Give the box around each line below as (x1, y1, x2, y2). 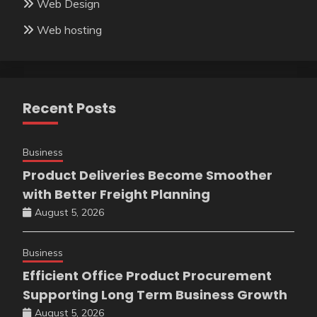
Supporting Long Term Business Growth (23, 286, 287, 304)
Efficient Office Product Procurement (23, 267, 272, 285)
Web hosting (37, 23, 102, 38)
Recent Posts (23, 98, 116, 119)
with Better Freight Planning (23, 185, 210, 204)
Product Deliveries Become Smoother (23, 166, 272, 185)
